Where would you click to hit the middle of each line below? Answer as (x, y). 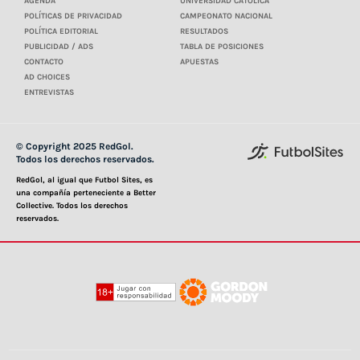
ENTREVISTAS (49, 93)
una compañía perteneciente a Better (86, 193)
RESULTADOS (204, 32)
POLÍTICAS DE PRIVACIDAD (73, 16)
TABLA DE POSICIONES (222, 47)
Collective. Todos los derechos (72, 206)
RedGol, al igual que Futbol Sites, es (84, 180)
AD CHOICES (47, 78)
